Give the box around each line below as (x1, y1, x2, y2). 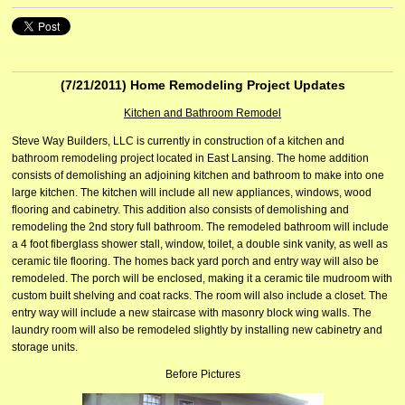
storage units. (12, 340, 78, 353)
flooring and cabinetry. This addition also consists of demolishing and (12, 202, 349, 215)
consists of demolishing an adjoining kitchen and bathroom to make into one (12, 168, 384, 181)
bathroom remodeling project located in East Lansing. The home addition (12, 151, 369, 164)
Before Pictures (165, 368, 240, 381)
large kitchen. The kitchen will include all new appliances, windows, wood (12, 185, 372, 198)
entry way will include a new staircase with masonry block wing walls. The (12, 306, 372, 318)
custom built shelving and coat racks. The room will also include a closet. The (12, 288, 388, 301)
